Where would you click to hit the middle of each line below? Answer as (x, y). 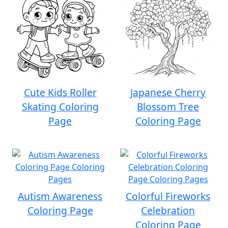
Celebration (168, 210)
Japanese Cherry (168, 92)
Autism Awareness (60, 196)
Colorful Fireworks (168, 196)
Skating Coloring (60, 107)
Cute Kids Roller (60, 92)
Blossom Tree (168, 107)
